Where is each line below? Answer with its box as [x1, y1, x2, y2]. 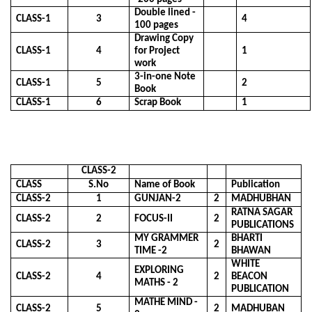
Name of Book [134, 179, 196, 190]
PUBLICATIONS [231, 219, 295, 231]
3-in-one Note [134, 71, 196, 82]
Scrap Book [134, 97, 182, 108]
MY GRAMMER [134, 233, 199, 244]
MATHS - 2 [134, 277, 179, 288]
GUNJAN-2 [134, 193, 182, 204]
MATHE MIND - [134, 297, 198, 308]
